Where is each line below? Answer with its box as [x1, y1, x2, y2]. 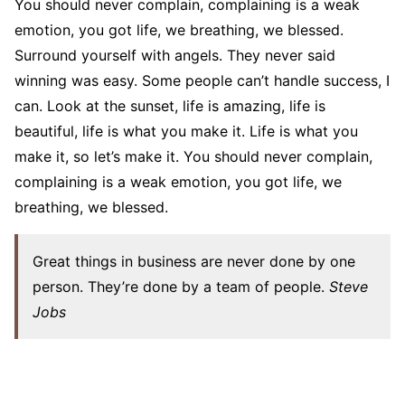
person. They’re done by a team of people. [33, 277, 329, 296]
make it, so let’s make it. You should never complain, [14, 146, 372, 165]
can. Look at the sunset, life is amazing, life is [14, 96, 325, 115]
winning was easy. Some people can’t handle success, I [14, 71, 390, 89]
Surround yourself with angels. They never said [14, 45, 335, 64]
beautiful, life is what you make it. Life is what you [14, 121, 358, 140]
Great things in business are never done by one [33, 251, 355, 270]
